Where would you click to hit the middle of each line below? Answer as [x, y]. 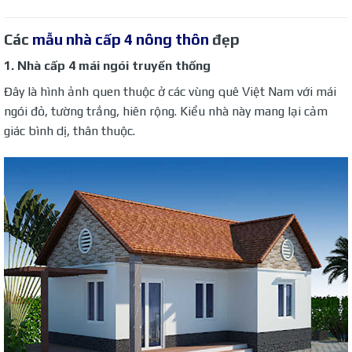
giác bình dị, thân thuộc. [70, 131]
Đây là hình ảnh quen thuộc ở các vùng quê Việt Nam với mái [170, 92]
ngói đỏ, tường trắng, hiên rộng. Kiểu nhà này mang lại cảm [166, 112]
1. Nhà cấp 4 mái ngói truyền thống [107, 66]
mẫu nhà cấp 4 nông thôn [121, 39]
